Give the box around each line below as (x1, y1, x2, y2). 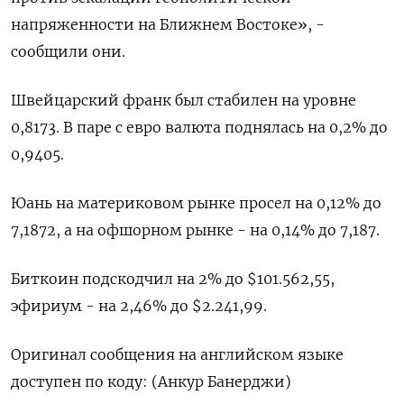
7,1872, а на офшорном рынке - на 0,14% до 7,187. (11, 220, 380, 239)
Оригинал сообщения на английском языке (11, 344, 344, 363)
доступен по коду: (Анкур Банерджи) (11, 372, 291, 390)
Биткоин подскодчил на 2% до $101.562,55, (11, 269, 335, 288)
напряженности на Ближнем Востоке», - (11, 14, 325, 33)
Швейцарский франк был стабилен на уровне (11, 90, 356, 109)
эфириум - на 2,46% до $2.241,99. (11, 296, 267, 315)
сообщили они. (11, 41, 125, 60)
